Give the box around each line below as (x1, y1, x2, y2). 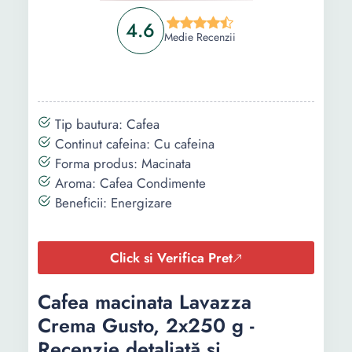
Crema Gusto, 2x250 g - (38, 311, 254, 339)
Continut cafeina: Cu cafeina (51, 134, 214, 153)
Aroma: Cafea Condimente (51, 174, 206, 192)
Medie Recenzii (163, 29, 236, 45)
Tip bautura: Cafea (51, 115, 159, 134)
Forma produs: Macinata (51, 154, 191, 173)
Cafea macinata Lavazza (38, 288, 251, 316)
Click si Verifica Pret (109, 248, 233, 267)
